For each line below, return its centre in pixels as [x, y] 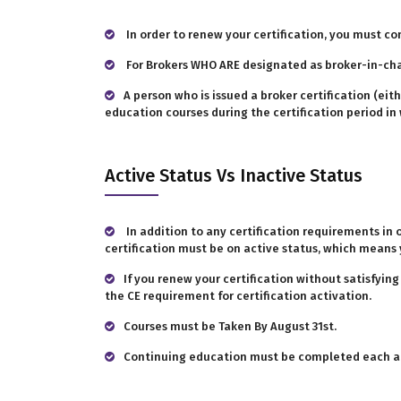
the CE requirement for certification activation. [238, 296]
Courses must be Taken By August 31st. [230, 326]
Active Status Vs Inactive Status [234, 175]
